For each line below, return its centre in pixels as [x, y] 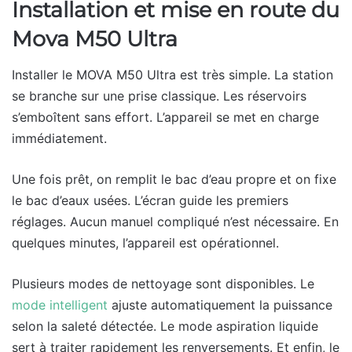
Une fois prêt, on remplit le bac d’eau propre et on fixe [174, 179]
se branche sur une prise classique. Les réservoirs [159, 95]
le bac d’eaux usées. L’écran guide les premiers [150, 200]
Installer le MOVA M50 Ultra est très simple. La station [172, 74]
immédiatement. [59, 138]
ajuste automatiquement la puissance [220, 304]
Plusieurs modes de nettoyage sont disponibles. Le [163, 283]
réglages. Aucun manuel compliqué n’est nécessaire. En [175, 221]
